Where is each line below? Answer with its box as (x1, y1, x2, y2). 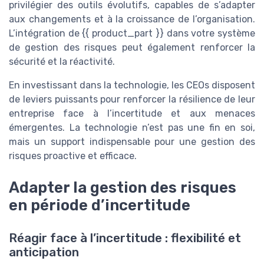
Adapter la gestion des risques (9, 179, 236, 197)
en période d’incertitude (9, 196, 190, 214)
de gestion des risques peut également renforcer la (9, 41, 255, 53)
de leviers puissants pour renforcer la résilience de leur (9, 93, 255, 105)
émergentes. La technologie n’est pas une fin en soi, (9, 121, 255, 133)
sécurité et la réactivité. (9, 55, 115, 67)
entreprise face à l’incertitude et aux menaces (9, 107, 255, 119)
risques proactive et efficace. (9, 150, 137, 161)
